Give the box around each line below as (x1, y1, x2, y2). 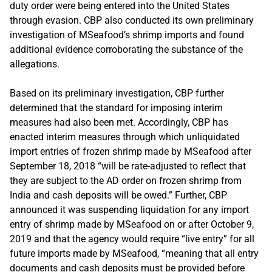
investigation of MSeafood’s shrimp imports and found (10, 29, 244, 41)
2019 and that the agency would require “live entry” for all (10, 233, 254, 245)
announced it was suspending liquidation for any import (10, 203, 249, 216)
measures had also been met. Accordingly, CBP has (10, 116, 228, 128)
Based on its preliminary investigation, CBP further (10, 87, 224, 99)
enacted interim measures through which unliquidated (10, 131, 240, 143)
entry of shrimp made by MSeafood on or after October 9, (10, 218, 254, 230)
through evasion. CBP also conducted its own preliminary (10, 14, 254, 26)
